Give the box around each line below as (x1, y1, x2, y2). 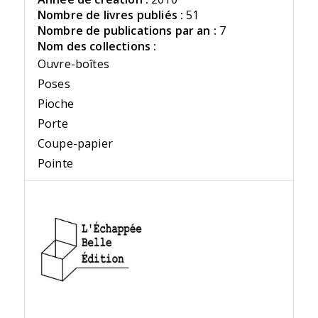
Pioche (37, 96, 74, 112)
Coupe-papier (37, 136, 113, 152)
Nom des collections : (37, 38, 157, 55)
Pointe (37, 155, 73, 172)
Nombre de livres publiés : (37, 7, 184, 23)
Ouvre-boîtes (37, 56, 109, 72)
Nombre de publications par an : (37, 23, 216, 39)
